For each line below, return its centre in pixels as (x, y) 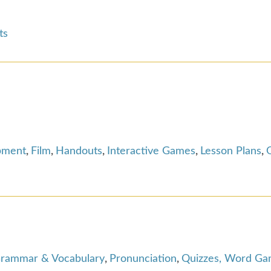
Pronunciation (143, 259)
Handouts (79, 151)
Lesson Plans (231, 151)
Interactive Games (151, 151)
